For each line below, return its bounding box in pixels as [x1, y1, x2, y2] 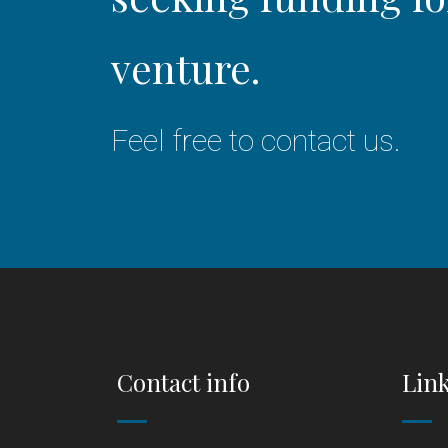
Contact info [117, 366, 250, 398]
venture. [111, 41, 260, 94]
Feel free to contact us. [111, 123, 401, 158]
